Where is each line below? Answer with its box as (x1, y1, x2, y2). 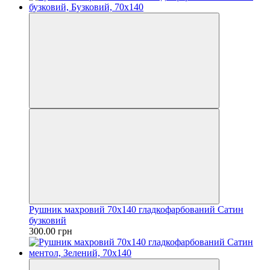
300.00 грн (29, 225, 72, 236)
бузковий (29, 215, 66, 225)
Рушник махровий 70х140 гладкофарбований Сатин (29, 204, 243, 215)
